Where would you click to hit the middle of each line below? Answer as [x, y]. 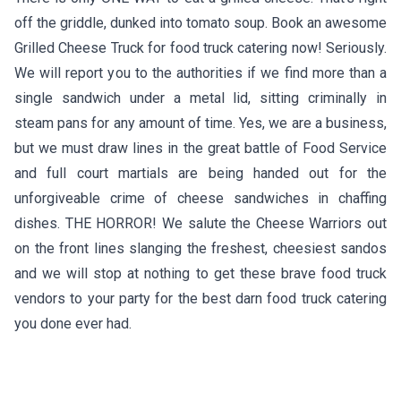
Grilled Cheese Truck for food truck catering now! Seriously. [200, 47]
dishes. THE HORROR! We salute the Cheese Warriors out [200, 223]
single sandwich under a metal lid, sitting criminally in [200, 98]
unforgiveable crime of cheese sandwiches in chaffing [200, 198]
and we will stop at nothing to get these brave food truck [200, 273]
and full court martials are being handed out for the [200, 173]
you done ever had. [73, 323]
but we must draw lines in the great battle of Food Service [200, 148]
